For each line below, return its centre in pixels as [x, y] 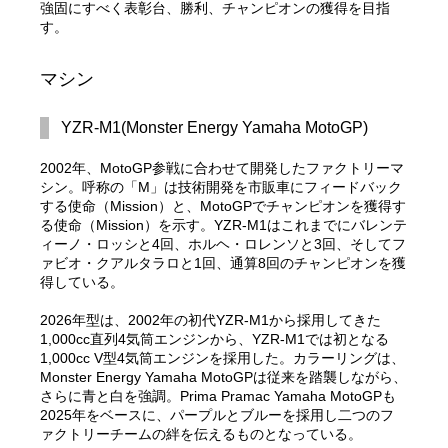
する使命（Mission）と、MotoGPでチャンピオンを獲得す [223, 206]
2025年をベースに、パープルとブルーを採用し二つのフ [217, 415]
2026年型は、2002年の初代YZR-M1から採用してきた [211, 320]
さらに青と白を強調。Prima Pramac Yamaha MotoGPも [218, 396]
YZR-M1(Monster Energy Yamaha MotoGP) [215, 128]
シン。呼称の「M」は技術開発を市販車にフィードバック [221, 187]
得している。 [82, 282]
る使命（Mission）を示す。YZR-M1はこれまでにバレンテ [224, 225]
